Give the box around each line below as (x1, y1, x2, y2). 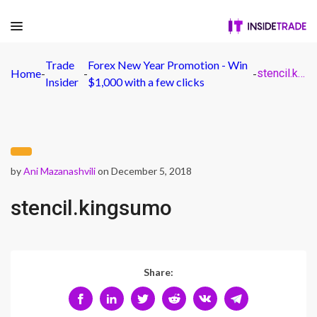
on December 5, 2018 (96, 165, 192, 177)
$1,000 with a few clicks (87, 75, 204, 88)
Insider (45, 75, 79, 88)
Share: (144, 266, 173, 278)
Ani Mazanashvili (23, 165, 96, 177)
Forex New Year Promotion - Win (87, 58, 248, 71)
